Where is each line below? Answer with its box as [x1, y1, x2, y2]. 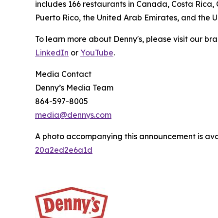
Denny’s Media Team [35, 83, 113, 92]
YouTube [80, 48, 113, 57]
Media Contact [35, 69, 91, 79]
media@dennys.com [35, 110, 111, 120]
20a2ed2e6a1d [35, 145, 92, 155]
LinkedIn [35, 48, 69, 57]
